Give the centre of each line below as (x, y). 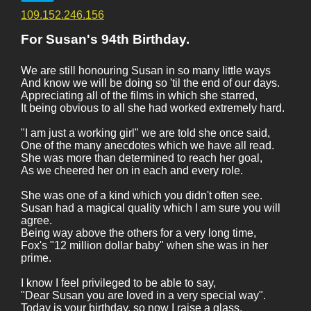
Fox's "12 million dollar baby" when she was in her (144, 245)
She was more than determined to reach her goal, (142, 158)
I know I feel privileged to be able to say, (118, 283)
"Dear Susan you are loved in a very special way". (143, 295)
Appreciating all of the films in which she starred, (139, 95)
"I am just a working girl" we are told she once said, (145, 133)
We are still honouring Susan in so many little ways (146, 70)
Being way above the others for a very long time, (138, 233)
